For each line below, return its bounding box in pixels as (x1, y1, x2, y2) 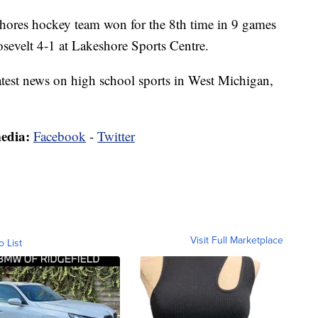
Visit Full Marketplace (190, 232, 283, 248)
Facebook (33, 126, 86, 145)
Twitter (97, 126, 135, 145)
